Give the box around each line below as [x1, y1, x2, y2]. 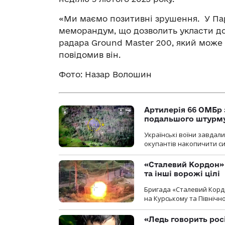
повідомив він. [59, 50, 121, 60]
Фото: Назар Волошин [59, 70, 152, 79]
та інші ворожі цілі [144, 169, 220, 178]
